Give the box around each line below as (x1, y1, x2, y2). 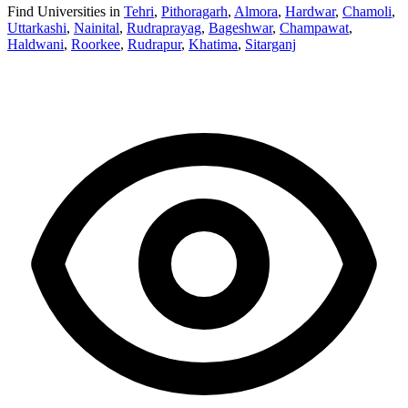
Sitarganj (245, 36, 296, 52)
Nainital (74, 19, 119, 36)
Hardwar (285, 3, 335, 19)
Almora (234, 3, 278, 19)
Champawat (280, 19, 349, 36)
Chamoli (342, 3, 392, 19)
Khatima (189, 36, 238, 52)
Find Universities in (7, 3, 124, 19)
